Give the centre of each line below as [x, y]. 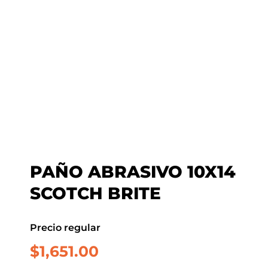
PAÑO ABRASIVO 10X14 [133, 172]
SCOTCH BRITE [95, 194]
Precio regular [65, 227]
